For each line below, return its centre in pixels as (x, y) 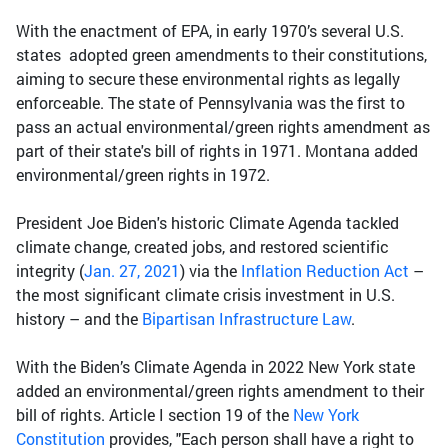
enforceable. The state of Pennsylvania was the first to (210, 103)
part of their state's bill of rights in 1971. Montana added (217, 151)
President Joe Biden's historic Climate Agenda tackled (207, 223)
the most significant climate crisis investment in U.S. (205, 295)
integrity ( (50, 271)
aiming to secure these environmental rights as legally (208, 79)
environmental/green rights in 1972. (145, 175)
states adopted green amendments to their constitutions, (221, 55)
